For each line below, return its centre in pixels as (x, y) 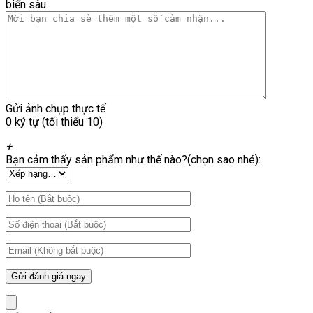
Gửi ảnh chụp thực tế (56, 109)
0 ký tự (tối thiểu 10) (54, 122)
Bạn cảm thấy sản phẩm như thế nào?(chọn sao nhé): (133, 160)
